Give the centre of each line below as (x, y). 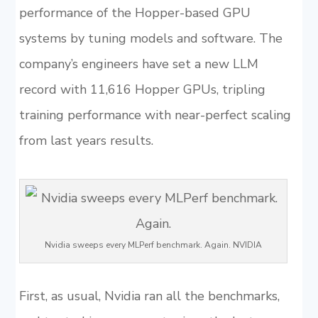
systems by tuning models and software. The (150, 38)
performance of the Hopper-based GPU (135, 13)
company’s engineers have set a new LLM (138, 64)
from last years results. (86, 141)
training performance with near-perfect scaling (155, 115)
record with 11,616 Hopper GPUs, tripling (142, 89)
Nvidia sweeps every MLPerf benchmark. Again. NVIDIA (154, 245)
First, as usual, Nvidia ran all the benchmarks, (149, 296)
